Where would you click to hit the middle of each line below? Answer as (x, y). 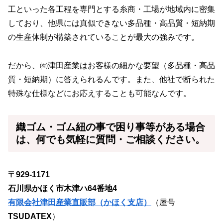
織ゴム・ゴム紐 (51, 127)
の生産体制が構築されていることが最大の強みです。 (104, 37)
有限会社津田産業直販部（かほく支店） (80, 203)
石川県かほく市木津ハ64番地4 (62, 189)
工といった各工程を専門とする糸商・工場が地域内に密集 (111, 9)
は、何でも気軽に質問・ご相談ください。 (111, 139)
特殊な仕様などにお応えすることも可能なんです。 (100, 93)
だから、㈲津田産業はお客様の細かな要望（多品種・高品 (111, 65)
